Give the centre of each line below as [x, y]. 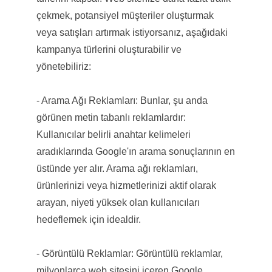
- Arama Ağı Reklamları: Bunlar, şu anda [122, 100]
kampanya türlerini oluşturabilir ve [109, 49]
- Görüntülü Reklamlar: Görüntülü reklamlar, [129, 253]
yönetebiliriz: [63, 66]
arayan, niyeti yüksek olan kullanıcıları [118, 202]
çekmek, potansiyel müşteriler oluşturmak [125, 15]
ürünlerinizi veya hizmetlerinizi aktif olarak [126, 185]
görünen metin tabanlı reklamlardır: [111, 117]
